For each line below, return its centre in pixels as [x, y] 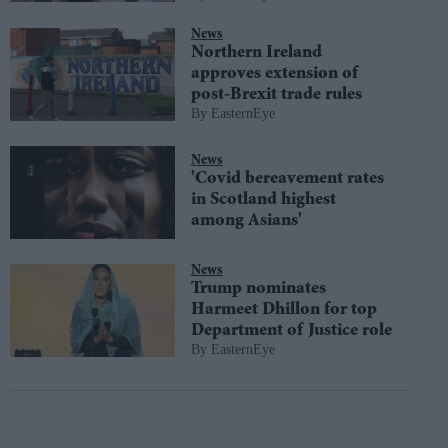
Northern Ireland [256, 53]
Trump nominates [258, 288]
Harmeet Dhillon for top [283, 309]
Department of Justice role [291, 330]
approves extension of [274, 74]
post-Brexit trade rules [276, 95]
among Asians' [246, 220]
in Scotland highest [263, 199]
